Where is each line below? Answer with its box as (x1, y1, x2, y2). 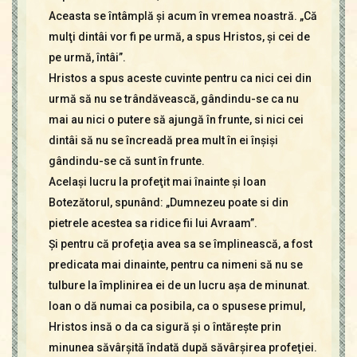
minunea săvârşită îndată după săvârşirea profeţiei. (48, 341, 317, 354)
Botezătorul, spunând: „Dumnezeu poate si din (48, 196, 288, 209)
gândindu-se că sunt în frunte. (48, 155, 205, 167)
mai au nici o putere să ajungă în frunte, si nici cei (48, 113, 304, 126)
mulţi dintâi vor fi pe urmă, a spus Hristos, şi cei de (48, 30, 310, 43)
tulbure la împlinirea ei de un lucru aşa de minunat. (48, 279, 310, 292)
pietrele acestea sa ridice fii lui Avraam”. (48, 217, 257, 229)
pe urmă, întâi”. (48, 51, 126, 64)
